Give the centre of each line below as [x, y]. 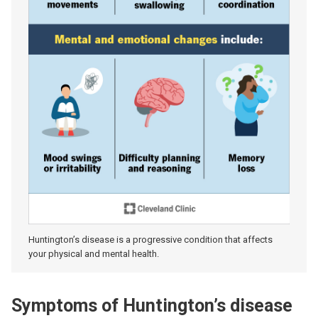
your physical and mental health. [94, 254]
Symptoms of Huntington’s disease [152, 306]
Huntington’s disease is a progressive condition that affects [150, 240]
